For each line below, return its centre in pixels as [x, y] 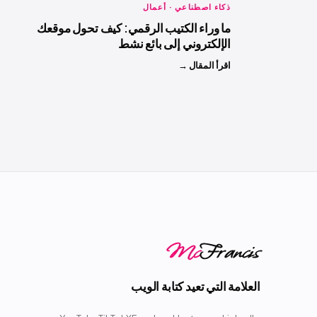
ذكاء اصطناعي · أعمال [186, 7]
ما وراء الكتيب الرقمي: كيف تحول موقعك [134, 28]
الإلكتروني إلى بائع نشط [174, 43]
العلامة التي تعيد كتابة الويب [196, 286]
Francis [230, 252]
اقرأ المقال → [204, 65]
